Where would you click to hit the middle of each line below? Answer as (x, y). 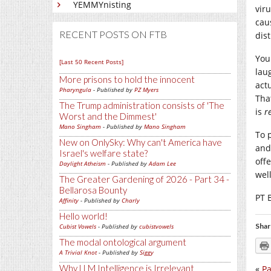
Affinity (69, 200)
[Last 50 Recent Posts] (91, 62)
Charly (131, 200)
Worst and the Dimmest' (108, 116)
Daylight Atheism (83, 163)
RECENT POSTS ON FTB (113, 34)
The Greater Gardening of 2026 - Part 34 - (144, 179)
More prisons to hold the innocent (127, 79)
